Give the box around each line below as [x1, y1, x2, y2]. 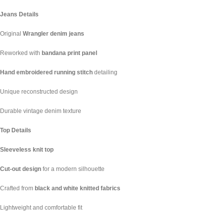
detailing [93, 68, 117, 76]
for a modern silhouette [41, 165, 105, 172]
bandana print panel [42, 49, 97, 56]
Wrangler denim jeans [23, 30, 84, 37]
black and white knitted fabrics [35, 184, 120, 192]
